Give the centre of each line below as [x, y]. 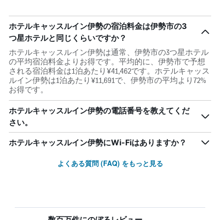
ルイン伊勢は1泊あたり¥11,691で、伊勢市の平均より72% [108, 80]
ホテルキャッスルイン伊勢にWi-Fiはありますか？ [98, 142]
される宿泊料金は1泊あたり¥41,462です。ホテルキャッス [109, 71]
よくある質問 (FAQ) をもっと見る [110, 163]
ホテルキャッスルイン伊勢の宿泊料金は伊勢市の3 [98, 26]
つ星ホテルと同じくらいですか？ [68, 38]
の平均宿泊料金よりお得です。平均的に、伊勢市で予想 [107, 62]
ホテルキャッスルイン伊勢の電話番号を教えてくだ [99, 110]
